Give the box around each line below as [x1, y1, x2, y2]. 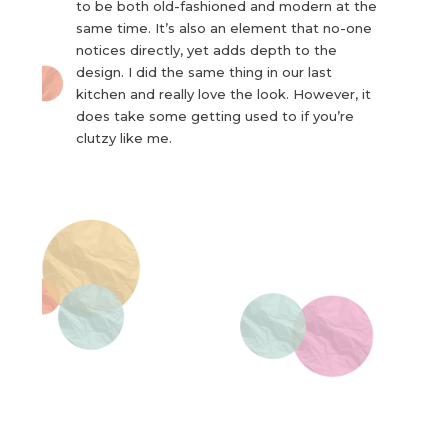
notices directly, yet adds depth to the [75, 42, 337, 59]
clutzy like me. [75, 130, 172, 147]
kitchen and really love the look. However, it [75, 86, 371, 103]
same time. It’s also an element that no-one [75, 20, 372, 37]
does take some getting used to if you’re [75, 108, 354, 125]
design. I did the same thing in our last [75, 64, 332, 81]
